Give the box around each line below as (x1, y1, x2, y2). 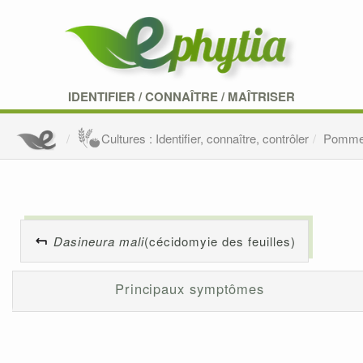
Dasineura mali (53, 233, 144, 250)
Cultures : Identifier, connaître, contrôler (101, 130, 310, 147)
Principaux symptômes (114, 279, 265, 299)
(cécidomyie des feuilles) (144, 233, 296, 250)
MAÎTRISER (228, 88, 295, 105)
